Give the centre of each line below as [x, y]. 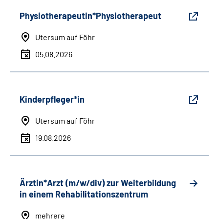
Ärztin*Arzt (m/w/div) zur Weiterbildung [98, 183]
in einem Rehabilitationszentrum [84, 194]
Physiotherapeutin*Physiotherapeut [90, 16]
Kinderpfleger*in [52, 99]
